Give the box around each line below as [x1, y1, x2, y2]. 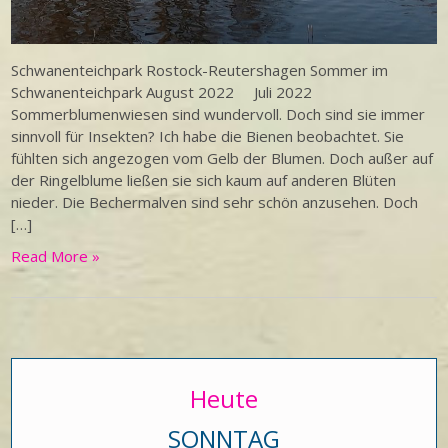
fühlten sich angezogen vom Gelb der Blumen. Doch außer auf [11, 147, 434, 168]
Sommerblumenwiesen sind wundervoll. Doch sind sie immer [11, 103, 426, 124]
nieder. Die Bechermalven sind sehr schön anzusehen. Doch [11, 191, 419, 212]
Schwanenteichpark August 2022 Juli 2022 [11, 81, 321, 102]
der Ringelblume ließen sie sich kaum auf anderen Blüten [11, 169, 397, 190]
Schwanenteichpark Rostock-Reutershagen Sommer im [11, 59, 389, 80]
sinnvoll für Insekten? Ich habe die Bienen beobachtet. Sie [11, 125, 405, 146]
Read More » [11, 245, 101, 266]
